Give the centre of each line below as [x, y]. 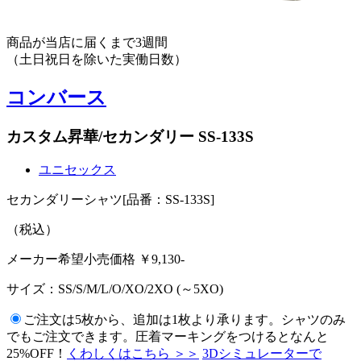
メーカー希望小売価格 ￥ [79, 259]
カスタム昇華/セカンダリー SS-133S [130, 136]
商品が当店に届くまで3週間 [87, 42]
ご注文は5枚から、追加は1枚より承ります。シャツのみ [185, 320]
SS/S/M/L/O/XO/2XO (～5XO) [141, 289]
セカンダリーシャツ [64, 200]
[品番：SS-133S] [168, 200]
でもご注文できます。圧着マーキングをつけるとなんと [168, 337]
